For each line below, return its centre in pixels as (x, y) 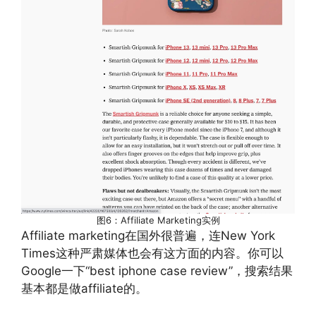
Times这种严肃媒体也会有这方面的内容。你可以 (152, 253)
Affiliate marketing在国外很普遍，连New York (148, 236)
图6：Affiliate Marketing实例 (158, 220)
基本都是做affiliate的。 (84, 288)
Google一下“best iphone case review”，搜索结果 (157, 271)
